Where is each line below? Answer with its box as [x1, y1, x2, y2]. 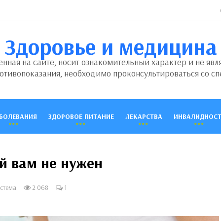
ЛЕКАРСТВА [125, 112, 162, 121]
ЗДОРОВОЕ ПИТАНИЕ [48, 112, 114, 121]
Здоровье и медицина [4, 33, 217, 60]
